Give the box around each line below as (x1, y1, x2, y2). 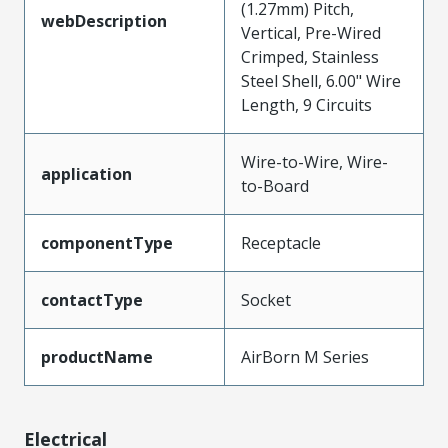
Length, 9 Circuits (241, 93, 372, 116)
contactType (41, 288, 143, 311)
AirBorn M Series (241, 345, 369, 368)
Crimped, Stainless (241, 45, 379, 68)
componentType (41, 231, 173, 254)
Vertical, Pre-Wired (241, 21, 381, 44)
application (41, 162, 132, 185)
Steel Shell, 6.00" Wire (241, 69, 401, 92)
